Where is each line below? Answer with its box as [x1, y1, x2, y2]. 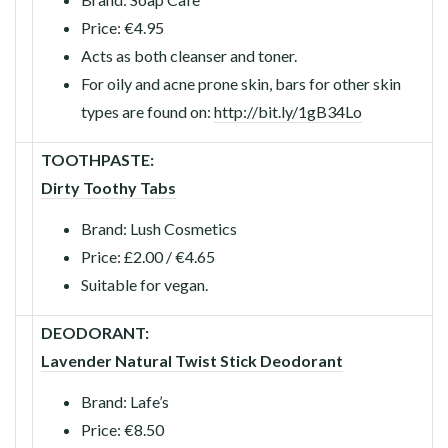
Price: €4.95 [81, 17, 164, 37]
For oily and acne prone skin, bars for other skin [81, 73, 401, 93]
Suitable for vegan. [81, 274, 208, 294]
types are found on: [81, 101, 214, 121]
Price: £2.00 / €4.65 [81, 246, 215, 266]
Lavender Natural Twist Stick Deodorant [41, 350, 343, 370]
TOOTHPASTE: [41, 149, 154, 169]
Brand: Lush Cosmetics [81, 218, 237, 238]
